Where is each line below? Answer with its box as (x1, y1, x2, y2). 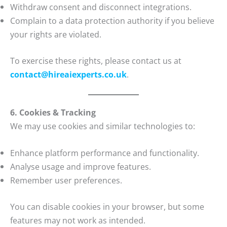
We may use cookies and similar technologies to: (10, 120, 195, 132)
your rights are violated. (10, 28, 101, 41)
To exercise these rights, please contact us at (10, 54, 181, 66)
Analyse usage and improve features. (10, 161, 151, 173)
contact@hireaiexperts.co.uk (10, 68, 127, 80)
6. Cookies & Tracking (10, 106, 96, 119)
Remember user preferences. (10, 174, 122, 186)
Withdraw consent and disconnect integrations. (10, 1, 192, 13)
